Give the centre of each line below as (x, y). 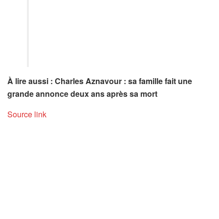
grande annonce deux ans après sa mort (82, 93)
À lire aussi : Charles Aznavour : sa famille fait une (100, 81)
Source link (27, 114)
